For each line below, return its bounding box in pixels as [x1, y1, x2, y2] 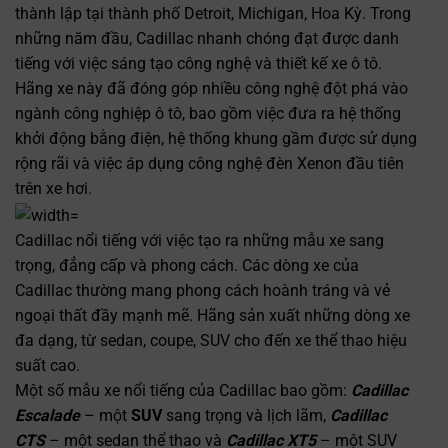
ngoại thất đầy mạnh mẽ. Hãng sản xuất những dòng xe [14, 305, 410, 325]
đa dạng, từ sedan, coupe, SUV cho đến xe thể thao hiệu [14, 330, 407, 350]
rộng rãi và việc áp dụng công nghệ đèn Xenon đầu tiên [14, 154, 404, 174]
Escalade [14, 405, 84, 425]
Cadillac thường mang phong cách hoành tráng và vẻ [14, 280, 390, 300]
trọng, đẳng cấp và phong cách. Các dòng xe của [14, 255, 359, 275]
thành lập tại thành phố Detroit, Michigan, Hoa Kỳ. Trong [14, 4, 411, 24]
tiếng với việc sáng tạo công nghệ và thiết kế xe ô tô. [14, 54, 382, 74]
